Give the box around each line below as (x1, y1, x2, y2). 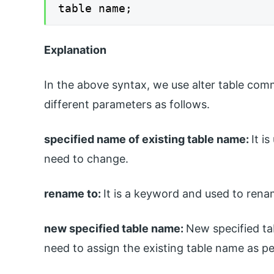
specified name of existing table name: (44, 133, 251, 146)
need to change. (44, 152, 128, 166)
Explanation (44, 43, 106, 57)
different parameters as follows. (44, 98, 210, 111)
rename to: (44, 187, 103, 201)
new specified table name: (44, 221, 186, 235)
